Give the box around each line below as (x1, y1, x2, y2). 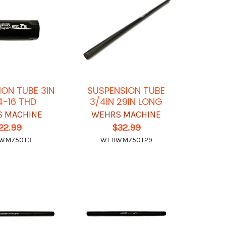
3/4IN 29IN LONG (90, 95, 163, 108)
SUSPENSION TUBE (87, 84, 165, 97)
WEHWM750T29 (100, 135, 152, 144)
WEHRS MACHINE (91, 108, 161, 120)
